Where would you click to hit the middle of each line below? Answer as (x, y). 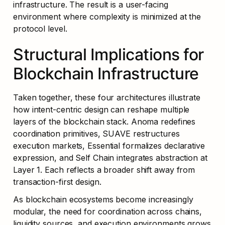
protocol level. (40, 28)
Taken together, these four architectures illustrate (107, 97)
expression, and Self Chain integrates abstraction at (110, 157)
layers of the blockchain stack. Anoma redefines (104, 121)
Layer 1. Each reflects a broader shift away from (104, 170)
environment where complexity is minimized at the (107, 16)
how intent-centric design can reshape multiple (101, 109)
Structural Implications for (108, 54)
